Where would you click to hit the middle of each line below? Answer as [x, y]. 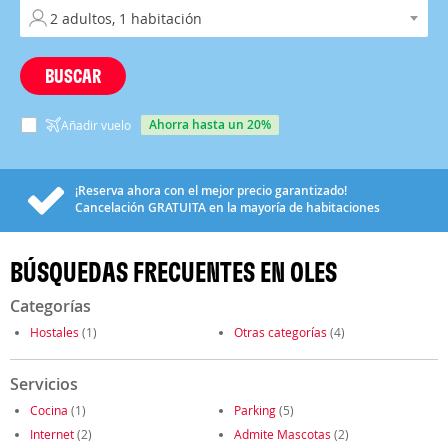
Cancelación [111, 207]
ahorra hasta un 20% [214, 124]
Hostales [54, 332]
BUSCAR [73, 75]
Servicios [44, 384]
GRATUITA [177, 207]
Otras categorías [280, 332]
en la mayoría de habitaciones [293, 207]
